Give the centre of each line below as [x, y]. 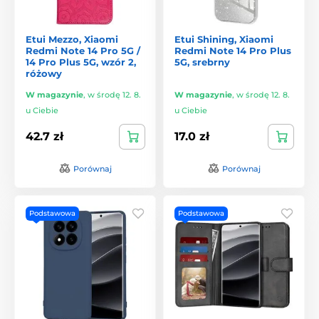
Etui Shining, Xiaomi [224, 39]
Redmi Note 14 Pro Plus [233, 50]
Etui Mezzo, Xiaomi [72, 39]
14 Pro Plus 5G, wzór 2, [81, 62]
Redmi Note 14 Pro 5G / [83, 50]
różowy [44, 73]
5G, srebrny [202, 62]
